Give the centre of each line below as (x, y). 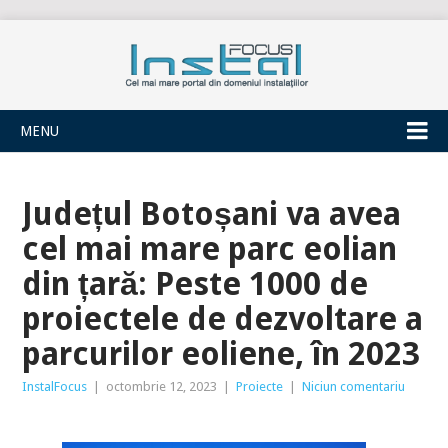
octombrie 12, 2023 (162, 386)
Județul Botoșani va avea (212, 214)
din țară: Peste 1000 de (195, 284)
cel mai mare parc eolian (210, 249)
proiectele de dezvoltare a (223, 319)
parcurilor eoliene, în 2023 (221, 354)
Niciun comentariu (354, 386)
